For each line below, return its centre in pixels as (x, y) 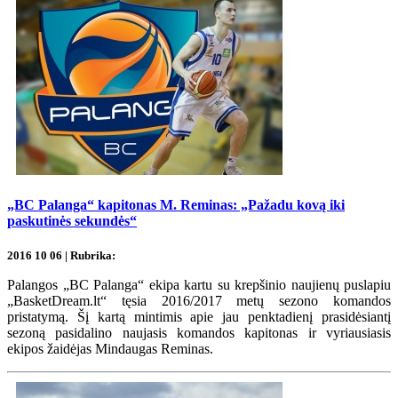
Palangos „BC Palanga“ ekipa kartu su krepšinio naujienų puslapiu (199, 284)
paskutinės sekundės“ (72, 221)
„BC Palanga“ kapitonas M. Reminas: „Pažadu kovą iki (176, 205)
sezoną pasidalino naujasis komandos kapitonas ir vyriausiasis (199, 332)
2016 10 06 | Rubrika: (61, 255)
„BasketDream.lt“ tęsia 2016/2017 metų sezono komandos (199, 300)
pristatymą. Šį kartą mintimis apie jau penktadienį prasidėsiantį (199, 316)
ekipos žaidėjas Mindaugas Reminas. (110, 348)
